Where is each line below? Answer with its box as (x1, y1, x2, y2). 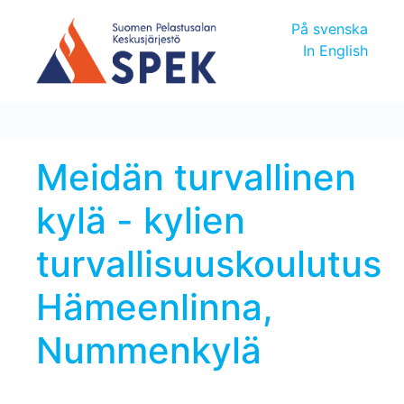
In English (303, 41, 368, 60)
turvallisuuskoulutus (36, 241, 381, 286)
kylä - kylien (36, 197, 245, 243)
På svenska (291, 20, 368, 38)
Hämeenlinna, (36, 284, 273, 329)
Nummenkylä (36, 327, 262, 372)
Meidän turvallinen (36, 154, 356, 199)
